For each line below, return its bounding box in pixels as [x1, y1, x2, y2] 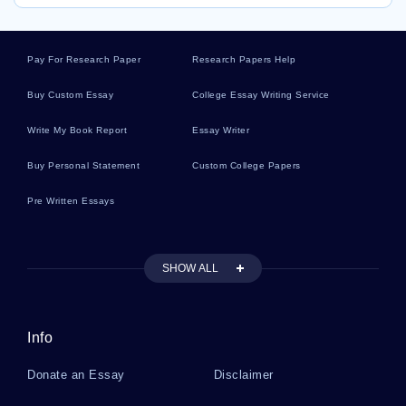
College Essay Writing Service [192, 90, 330, 100]
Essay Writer [192, 125, 250, 135]
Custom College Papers [192, 160, 301, 170]
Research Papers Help [192, 54, 296, 64]
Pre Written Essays [27, 196, 114, 206]
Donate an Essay [27, 368, 125, 382]
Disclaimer [213, 368, 274, 382]
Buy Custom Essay [27, 90, 113, 100]
